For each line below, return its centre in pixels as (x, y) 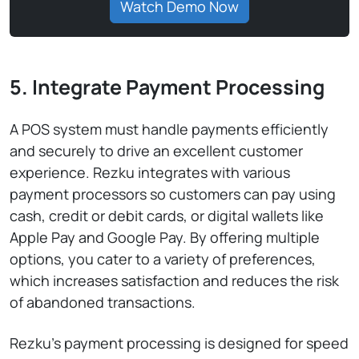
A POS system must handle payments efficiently (169, 129)
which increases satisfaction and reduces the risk (174, 280)
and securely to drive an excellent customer (156, 151)
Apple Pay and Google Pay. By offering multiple (165, 237)
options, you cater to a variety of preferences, (163, 259)
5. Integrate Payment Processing (167, 87)
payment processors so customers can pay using (173, 194)
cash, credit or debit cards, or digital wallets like (167, 216)
